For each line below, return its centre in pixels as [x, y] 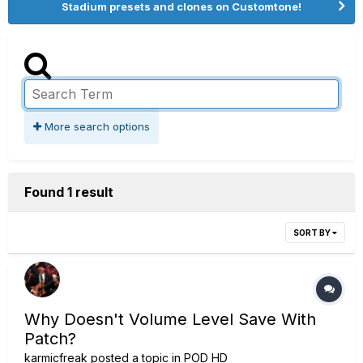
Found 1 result [69, 192]
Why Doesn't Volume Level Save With [170, 319]
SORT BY [313, 233]
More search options [96, 126]
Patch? [50, 339]
